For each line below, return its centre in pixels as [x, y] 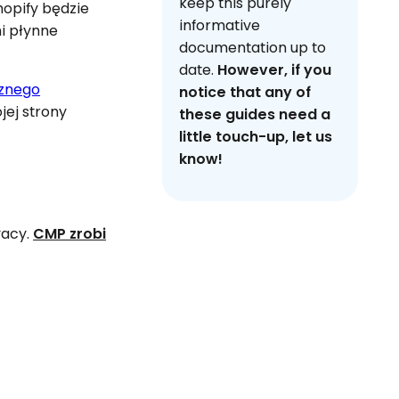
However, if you [275, 69]
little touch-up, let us [256, 136]
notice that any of [245, 92]
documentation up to [253, 47]
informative [220, 25]
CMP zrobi [70, 233]
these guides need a [255, 114]
